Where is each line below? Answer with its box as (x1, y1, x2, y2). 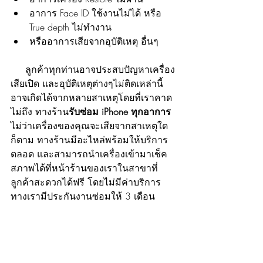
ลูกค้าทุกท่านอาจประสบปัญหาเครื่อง (11, 63, 25, 76)
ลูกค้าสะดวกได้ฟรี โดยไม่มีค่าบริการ (11, 176, 164, 189)
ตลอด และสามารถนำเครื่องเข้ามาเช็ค (11, 147, 167, 161)
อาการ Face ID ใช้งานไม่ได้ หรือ (29, 6, 164, 20)
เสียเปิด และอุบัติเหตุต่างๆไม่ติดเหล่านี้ (11, 77, 166, 90)
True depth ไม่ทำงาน (29, 21, 112, 34)
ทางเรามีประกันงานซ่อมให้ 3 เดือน (11, 190, 158, 203)
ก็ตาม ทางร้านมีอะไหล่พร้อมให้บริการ (11, 133, 168, 147)
